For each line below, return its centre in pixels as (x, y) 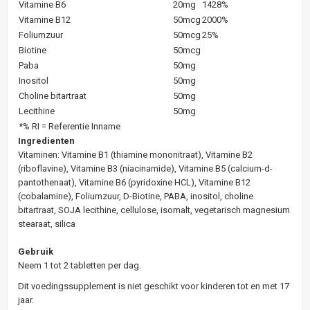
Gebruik (36, 251)
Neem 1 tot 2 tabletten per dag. (80, 265)
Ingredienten (46, 140)
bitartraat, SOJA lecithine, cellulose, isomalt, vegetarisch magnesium (154, 210)
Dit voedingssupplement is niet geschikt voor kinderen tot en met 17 (154, 286)
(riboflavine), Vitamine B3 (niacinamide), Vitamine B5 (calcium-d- (145, 168)
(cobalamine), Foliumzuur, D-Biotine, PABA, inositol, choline (136, 196)
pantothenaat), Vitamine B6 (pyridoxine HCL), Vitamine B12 (134, 182)
